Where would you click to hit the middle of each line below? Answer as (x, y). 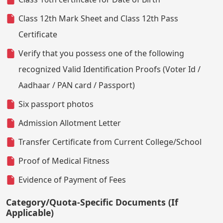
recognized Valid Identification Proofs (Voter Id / (110, 69)
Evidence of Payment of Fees (72, 179)
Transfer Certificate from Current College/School (110, 142)
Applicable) (30, 212)
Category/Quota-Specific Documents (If (92, 202)
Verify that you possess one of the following (101, 53)
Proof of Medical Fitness (64, 161)
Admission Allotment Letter (70, 123)
